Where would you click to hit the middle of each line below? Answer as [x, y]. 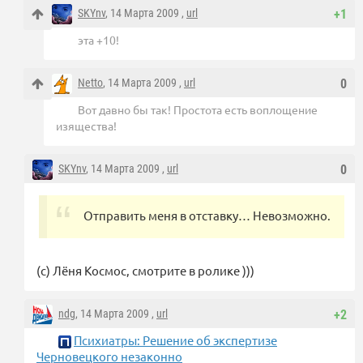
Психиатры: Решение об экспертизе [175, 340]
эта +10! [98, 39]
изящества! [86, 125]
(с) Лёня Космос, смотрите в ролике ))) [145, 270]
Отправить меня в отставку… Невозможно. [207, 215]
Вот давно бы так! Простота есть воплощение [198, 109]
